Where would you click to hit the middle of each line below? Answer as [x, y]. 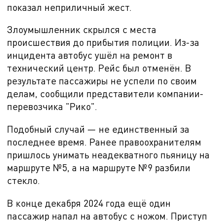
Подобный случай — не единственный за [98, 129]
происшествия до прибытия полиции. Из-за [103, 42]
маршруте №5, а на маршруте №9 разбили [99, 168]
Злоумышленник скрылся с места [82, 30]
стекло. [24, 181]
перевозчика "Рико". [52, 107]
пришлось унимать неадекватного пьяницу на [109, 155]
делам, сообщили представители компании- [106, 94]
